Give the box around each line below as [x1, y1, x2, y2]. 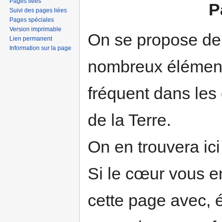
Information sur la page [9, 44, 72, 52]
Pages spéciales [9, 16, 55, 23]
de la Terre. [88, 110, 171, 129]
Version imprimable [9, 25, 62, 33]
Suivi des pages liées [9, 6, 67, 14]
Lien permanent [9, 35, 53, 42]
